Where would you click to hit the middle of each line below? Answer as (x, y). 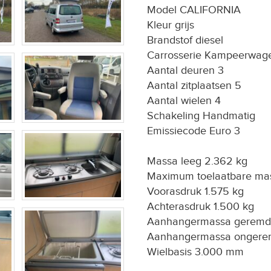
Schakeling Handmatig (201, 116)
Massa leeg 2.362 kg (197, 161)
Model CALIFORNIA (194, 10)
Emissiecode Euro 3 (193, 131)
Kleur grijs (170, 25)
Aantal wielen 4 (184, 101)
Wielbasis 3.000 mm (195, 252)
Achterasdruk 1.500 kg (200, 207)
